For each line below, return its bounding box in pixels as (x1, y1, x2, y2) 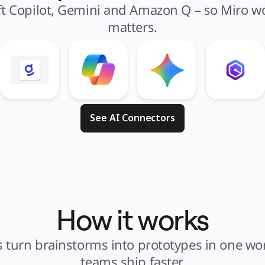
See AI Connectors (90, 111, 175, 124)
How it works (56, 202, 209, 237)
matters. (108, 18, 157, 35)
